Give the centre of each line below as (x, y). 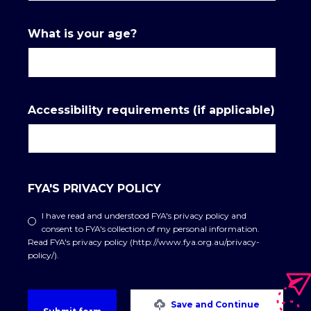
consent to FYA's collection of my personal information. (151, 229)
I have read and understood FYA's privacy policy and (144, 216)
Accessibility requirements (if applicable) (151, 110)
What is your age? (82, 34)
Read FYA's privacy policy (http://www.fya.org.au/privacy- (144, 242)
